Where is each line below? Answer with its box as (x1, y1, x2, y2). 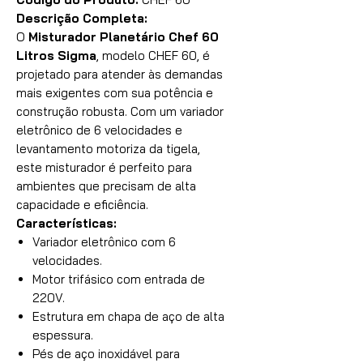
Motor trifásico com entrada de (32, 271, 205, 287)
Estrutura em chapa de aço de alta (32, 309, 224, 324)
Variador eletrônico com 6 (32, 234, 176, 250)
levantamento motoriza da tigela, (16, 141, 200, 156)
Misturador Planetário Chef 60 (28, 29, 219, 45)
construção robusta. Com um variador (16, 104, 224, 119)
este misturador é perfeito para (16, 160, 192, 175)
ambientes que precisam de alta (16, 178, 196, 194)
